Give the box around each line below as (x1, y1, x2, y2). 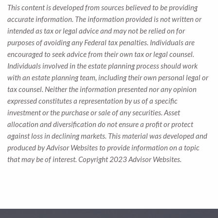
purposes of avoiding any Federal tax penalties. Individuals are (7, 38, 195, 47)
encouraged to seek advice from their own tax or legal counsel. (7, 50, 194, 58)
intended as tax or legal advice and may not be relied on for (7, 26, 185, 35)
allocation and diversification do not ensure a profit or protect (7, 120, 193, 128)
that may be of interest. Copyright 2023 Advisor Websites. (7, 155, 182, 163)
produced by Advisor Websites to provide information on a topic (7, 143, 200, 152)
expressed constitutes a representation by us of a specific (7, 96, 178, 105)
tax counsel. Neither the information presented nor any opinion (7, 85, 197, 93)
